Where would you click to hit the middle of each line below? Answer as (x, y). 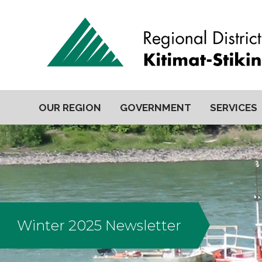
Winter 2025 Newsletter (99, 225)
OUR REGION (70, 107)
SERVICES (234, 107)
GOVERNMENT (156, 107)
